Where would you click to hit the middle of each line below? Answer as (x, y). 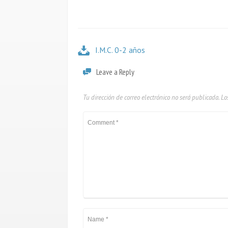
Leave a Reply (115, 72)
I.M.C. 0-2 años (120, 50)
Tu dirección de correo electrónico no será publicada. (151, 98)
